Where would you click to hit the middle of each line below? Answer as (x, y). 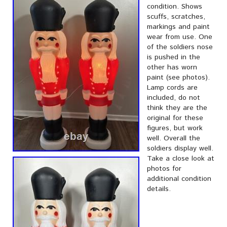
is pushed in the (174, 57)
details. (159, 189)
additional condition (179, 179)
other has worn (172, 67)
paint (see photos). (178, 78)
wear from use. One (180, 37)
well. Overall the (174, 138)
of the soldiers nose (180, 47)
